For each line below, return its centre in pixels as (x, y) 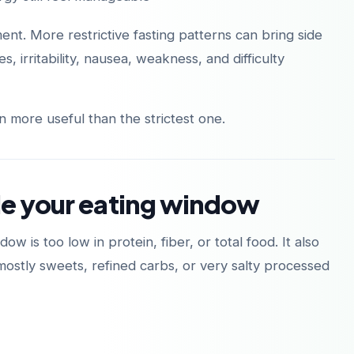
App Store (76, 100)
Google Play (298, 100)
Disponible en (288, 89)
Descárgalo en (72, 89)
